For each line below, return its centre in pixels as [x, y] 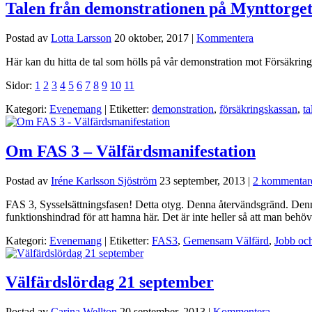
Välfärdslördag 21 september [110, 282]
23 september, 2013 [202, 180]
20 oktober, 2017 [151, 38]
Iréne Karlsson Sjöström [104, 180]
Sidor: [20, 85]
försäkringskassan [258, 109]
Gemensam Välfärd [226, 240]
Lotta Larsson [81, 38]
